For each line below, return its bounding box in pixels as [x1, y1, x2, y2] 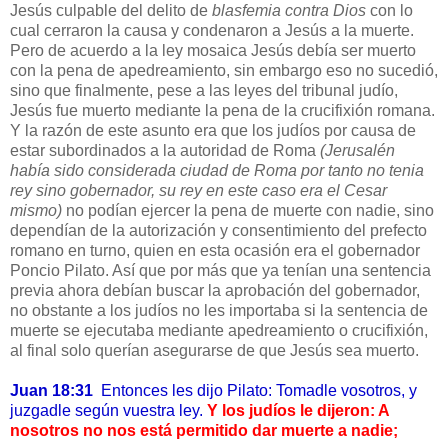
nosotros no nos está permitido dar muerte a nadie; [10, 422, 398, 440]
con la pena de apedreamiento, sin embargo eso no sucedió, [10, 62, 438, 80]
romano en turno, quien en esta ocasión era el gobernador [10, 242, 420, 260]
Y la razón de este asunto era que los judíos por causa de [10, 122, 416, 140]
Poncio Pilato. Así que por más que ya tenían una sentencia [10, 262, 431, 280]
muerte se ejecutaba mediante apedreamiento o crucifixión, [10, 322, 428, 340]
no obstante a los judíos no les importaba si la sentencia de [10, 302, 428, 320]
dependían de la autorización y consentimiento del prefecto [10, 222, 427, 240]
